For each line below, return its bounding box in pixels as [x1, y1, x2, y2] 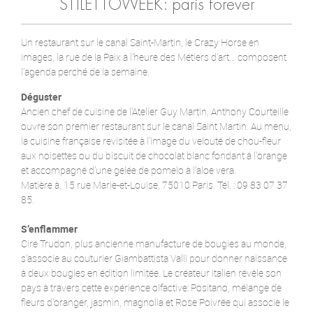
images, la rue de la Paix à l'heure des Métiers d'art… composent [21, 50, 286, 64]
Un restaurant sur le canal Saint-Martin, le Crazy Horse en [21, 35, 259, 49]
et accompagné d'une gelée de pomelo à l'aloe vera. [21, 163, 236, 177]
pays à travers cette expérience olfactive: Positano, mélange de [21, 280, 282, 294]
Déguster [21, 89, 61, 103]
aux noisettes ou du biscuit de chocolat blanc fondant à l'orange [21, 148, 287, 162]
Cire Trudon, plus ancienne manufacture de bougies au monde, [21, 236, 286, 250]
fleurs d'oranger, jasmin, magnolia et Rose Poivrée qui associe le [21, 295, 289, 309]
